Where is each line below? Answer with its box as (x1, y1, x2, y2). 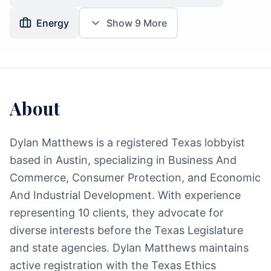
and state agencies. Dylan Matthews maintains (10, 241, 249, 254)
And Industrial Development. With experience (10, 189, 241, 201)
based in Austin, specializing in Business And (10, 154, 237, 166)
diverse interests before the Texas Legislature (10, 224, 243, 237)
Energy (36, 17, 69, 29)
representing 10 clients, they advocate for (10, 206, 224, 219)
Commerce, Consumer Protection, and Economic (10, 171, 261, 184)
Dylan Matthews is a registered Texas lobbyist (10, 136, 245, 149)
